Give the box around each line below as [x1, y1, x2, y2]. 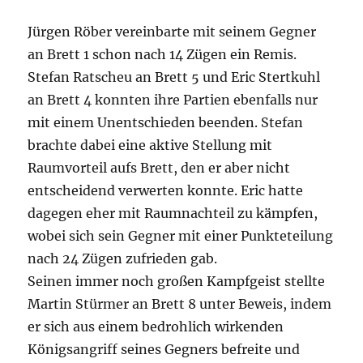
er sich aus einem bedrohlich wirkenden [28, 318, 284, 335]
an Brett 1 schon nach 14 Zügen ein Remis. [28, 46, 297, 63]
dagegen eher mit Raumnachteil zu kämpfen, [28, 205, 318, 222]
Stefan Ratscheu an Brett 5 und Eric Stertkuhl [28, 69, 321, 86]
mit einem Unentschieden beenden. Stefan [28, 114, 304, 131]
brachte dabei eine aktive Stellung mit [28, 137, 273, 154]
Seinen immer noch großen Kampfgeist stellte [28, 273, 326, 290]
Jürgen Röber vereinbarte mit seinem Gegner [28, 23, 317, 41]
